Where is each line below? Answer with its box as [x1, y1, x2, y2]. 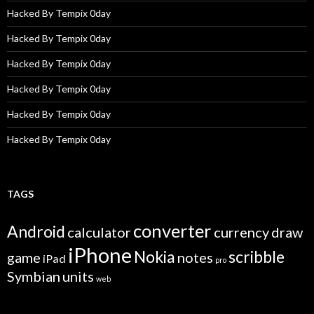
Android [7, 221, 65, 241]
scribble [228, 247, 285, 266]
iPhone [68, 243, 132, 267]
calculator [67, 224, 131, 240]
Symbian [7, 268, 60, 285]
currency [214, 224, 269, 240]
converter [133, 220, 212, 241]
